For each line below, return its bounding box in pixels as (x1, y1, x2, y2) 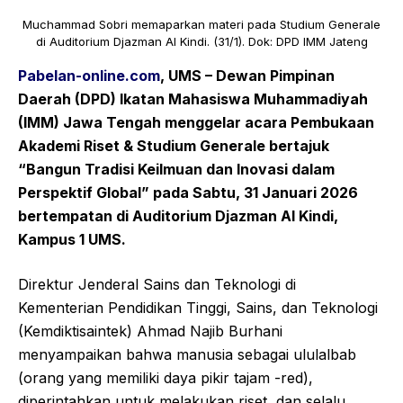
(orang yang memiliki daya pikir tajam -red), (18, 368, 313, 387)
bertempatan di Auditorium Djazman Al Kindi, (18, 206, 338, 225)
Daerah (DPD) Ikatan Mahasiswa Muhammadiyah (18, 89, 368, 108)
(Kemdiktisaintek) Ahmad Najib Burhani (18, 321, 282, 340)
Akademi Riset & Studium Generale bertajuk (18, 136, 329, 155)
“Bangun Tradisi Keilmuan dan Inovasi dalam (18, 159, 335, 178)
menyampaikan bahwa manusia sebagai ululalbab (18, 345, 356, 363)
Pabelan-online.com (18, 66, 160, 85)
